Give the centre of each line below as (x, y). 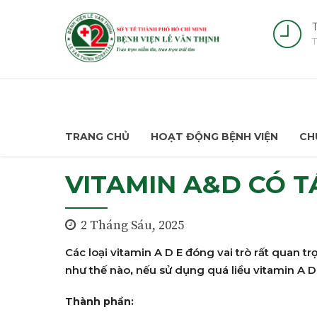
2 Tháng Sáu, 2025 (132, 225)
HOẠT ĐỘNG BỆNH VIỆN (214, 137)
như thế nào (98, 270)
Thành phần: (99, 301)
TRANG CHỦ (97, 137)
